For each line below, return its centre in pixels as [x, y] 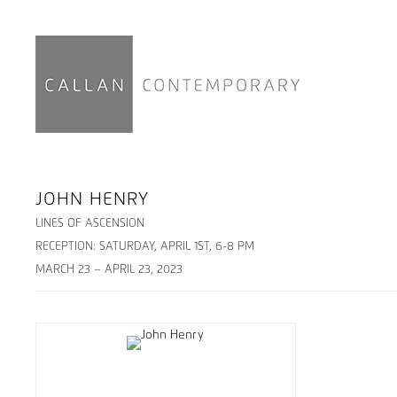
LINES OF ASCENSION [90, 224]
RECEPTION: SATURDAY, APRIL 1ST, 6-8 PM [145, 247]
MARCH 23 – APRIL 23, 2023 [109, 270]
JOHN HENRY [92, 199]
